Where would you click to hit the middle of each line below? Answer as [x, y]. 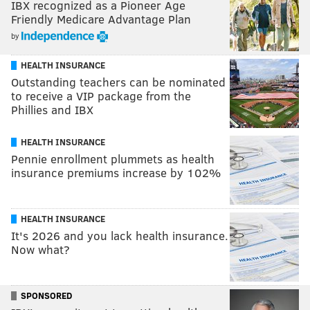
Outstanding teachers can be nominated [118, 82]
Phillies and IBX [52, 109]
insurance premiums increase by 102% [116, 172]
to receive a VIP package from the [101, 95]
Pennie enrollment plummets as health [113, 158]
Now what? [40, 249]
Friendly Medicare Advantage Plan [101, 19]
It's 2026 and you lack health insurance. [120, 235]
